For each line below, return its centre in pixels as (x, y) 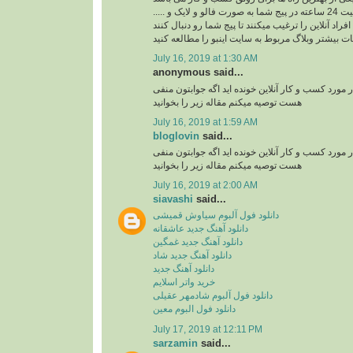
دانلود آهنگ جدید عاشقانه (201, 229)
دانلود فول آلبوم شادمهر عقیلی (213, 296)
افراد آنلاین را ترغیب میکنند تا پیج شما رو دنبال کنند (252, 26)
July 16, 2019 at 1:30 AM (205, 59)
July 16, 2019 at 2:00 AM (205, 186)
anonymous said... (198, 72)
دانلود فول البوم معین (194, 309)
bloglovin (176, 136)
